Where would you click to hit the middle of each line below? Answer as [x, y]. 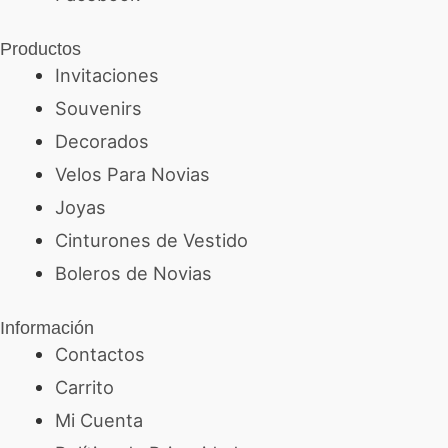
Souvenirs [98, 107]
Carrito [84, 387]
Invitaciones [106, 74]
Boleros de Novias [133, 272]
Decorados [101, 140]
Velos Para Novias [132, 173]
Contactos [99, 354]
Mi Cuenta [98, 420]
